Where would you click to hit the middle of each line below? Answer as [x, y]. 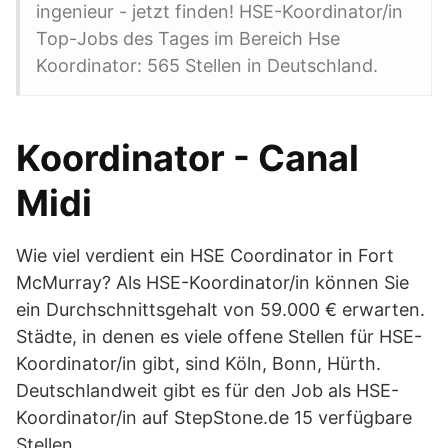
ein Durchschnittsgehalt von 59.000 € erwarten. [220, 309]
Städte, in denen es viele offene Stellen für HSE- [219, 336]
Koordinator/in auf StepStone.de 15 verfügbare [214, 417]
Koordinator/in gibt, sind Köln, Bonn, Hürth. [198, 363]
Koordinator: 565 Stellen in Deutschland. [207, 65]
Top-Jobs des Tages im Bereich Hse [188, 38]
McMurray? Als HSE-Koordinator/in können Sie [212, 282]
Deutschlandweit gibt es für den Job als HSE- [207, 390]
